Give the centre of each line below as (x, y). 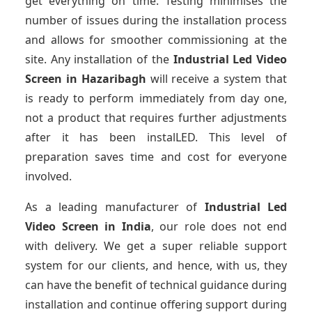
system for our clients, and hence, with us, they (156, 266)
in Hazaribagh (106, 79)
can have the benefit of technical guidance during (156, 285)
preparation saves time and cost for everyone (156, 157)
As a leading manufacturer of (115, 207)
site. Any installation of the (99, 60)
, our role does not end (219, 227)
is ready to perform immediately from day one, (156, 99)
